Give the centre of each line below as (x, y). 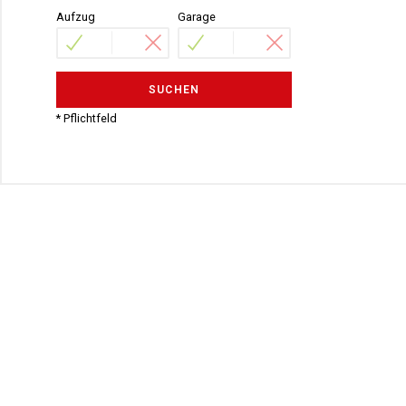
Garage (196, 17)
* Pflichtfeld (87, 118)
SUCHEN (174, 90)
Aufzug (76, 17)
